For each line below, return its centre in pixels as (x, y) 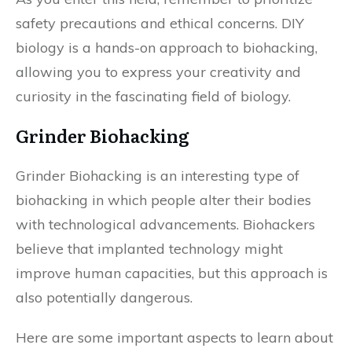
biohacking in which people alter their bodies (163, 200)
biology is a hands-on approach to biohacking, (167, 48)
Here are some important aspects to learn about (174, 337)
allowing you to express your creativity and (158, 72)
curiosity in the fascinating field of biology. (153, 96)
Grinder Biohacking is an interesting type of (158, 176)
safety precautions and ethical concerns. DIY (160, 23)
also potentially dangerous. (104, 297)
